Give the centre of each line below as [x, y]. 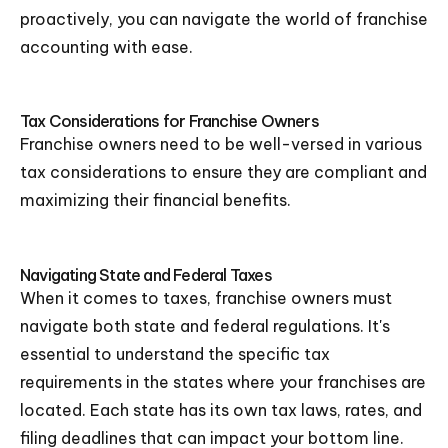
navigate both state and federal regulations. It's [205, 326]
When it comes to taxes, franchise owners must [206, 298]
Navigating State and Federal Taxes [146, 275]
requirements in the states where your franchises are [223, 382]
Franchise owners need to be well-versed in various [221, 144]
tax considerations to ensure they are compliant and [223, 172]
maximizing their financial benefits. [155, 200]
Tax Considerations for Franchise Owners [169, 121]
